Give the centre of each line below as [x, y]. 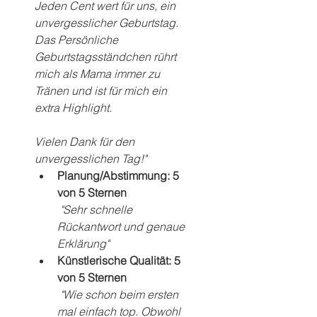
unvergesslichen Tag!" [91, 158]
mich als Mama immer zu [99, 74]
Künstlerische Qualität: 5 [120, 260]
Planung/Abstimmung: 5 [120, 175]
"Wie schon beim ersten [121, 294]
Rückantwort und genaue [122, 226]
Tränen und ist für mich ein [102, 91]
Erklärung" [85, 243]
